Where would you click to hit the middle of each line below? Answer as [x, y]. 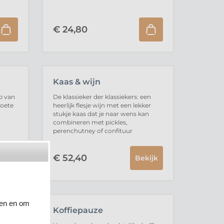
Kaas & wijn [76, 82]
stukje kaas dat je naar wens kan [101, 114]
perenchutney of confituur [92, 131]
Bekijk [146, 158]
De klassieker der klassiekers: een [102, 97]
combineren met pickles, [90, 122]
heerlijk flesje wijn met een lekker [102, 105]
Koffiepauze [78, 210]
